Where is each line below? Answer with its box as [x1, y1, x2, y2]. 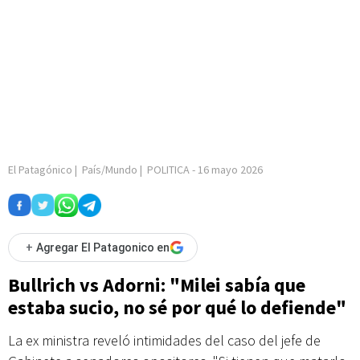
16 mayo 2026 [198, 162, 263, 177]
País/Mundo [82, 162, 137, 177]
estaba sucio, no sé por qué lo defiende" [8, 295, 346, 320]
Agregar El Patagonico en [36, 241, 170, 254]
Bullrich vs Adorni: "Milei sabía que [8, 272, 305, 297]
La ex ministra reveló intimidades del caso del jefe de [8, 331, 321, 350]
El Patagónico [8, 162, 72, 177]
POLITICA [147, 162, 190, 177]
